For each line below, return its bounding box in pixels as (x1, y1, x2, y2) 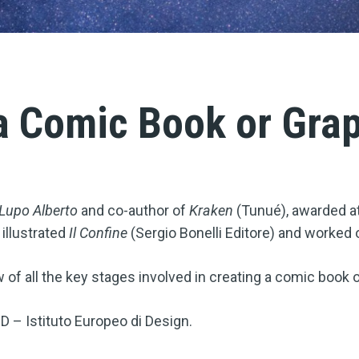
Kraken (189, 202, 233, 220)
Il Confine (69, 224, 127, 242)
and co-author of (78, 202, 189, 220)
